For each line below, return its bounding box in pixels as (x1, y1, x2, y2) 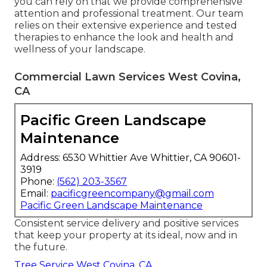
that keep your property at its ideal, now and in (14, 229, 237, 241)
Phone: (20, 175, 57, 187)
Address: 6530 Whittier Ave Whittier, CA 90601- (20, 151, 241, 163)
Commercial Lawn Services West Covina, (14, 70, 241, 83)
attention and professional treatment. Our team (14, 7, 243, 19)
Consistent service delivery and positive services (14, 217, 238, 229)
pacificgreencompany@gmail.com (51, 187, 214, 199)
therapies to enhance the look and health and (14, 31, 234, 43)
